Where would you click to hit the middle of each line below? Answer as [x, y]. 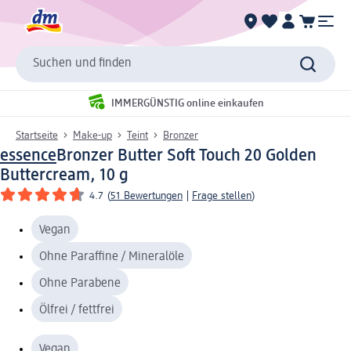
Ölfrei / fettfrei [77, 310]
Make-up [92, 135]
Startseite [37, 135]
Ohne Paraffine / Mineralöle [112, 257]
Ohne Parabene [80, 283]
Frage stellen [222, 195]
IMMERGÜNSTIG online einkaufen [188, 104]
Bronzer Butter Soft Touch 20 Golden [186, 156]
